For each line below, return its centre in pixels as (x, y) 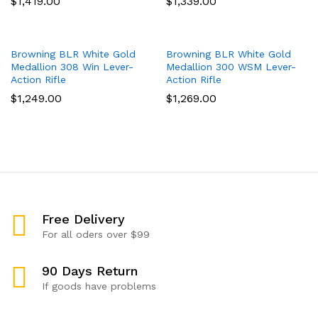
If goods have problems (99, 286)
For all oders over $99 (96, 234)
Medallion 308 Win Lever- (72, 66)
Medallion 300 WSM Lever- (231, 66)
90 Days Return (90, 270)
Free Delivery (83, 219)
